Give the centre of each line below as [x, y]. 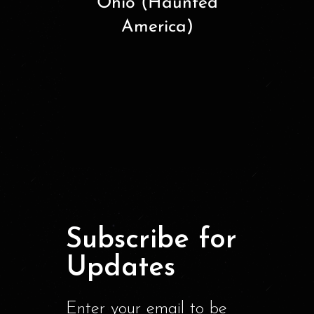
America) [157, 27]
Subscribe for [151, 241]
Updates [121, 269]
